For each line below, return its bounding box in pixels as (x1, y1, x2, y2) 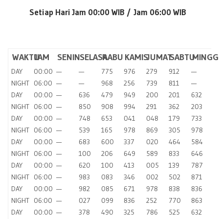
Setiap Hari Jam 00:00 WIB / (29, 6, 134, 17)
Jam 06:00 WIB (134, 6, 190, 17)
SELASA (80, 51, 108, 63)
